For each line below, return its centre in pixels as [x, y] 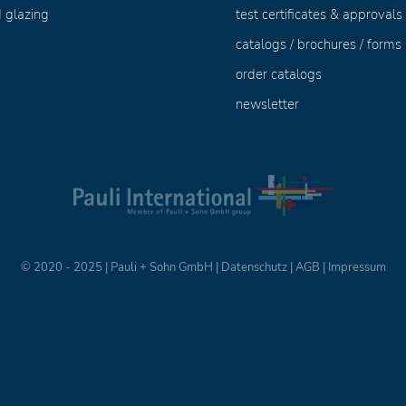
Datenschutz [254, 267]
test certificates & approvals [319, 14]
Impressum [357, 267]
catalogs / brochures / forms [319, 44]
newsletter [268, 104]
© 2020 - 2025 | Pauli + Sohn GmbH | [121, 267]
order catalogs [279, 74]
